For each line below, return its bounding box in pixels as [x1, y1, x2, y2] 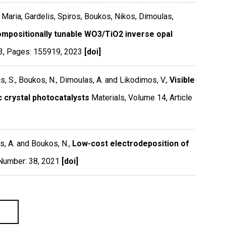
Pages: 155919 [6, 47, 61, 57]
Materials [91, 93, 125, 103]
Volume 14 [128, 93, 166, 103]
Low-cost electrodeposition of [72, 139, 189, 149]
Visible [169, 75, 195, 85]
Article [169, 93, 192, 103]
